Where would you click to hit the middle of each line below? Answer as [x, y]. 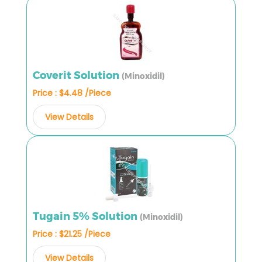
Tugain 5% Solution [86, 216]
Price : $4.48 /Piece [72, 93]
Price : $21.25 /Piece [72, 234]
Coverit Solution [77, 75]
